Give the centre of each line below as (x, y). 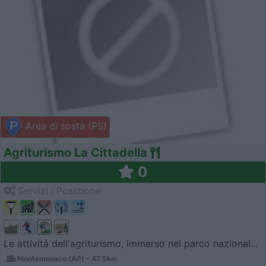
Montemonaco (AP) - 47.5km (66, 258)
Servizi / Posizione (58, 191)
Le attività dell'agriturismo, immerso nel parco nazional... (131, 243)
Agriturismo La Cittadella (75, 153)
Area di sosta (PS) (65, 126)
